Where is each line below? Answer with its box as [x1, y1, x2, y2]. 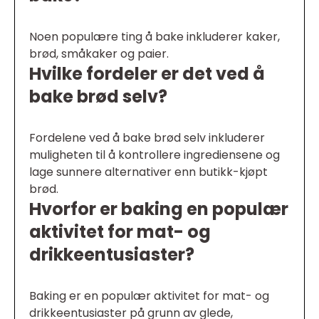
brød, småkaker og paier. [29, 46, 169, 63]
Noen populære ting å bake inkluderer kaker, [29, 28, 280, 46]
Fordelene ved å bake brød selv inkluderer [29, 130, 265, 147]
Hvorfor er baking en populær [29, 197, 288, 221]
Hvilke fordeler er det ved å [29, 62, 265, 86]
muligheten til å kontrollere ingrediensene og [29, 147, 280, 164]
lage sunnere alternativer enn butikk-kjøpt [29, 164, 268, 181]
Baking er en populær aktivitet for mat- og [29, 288, 269, 305]
